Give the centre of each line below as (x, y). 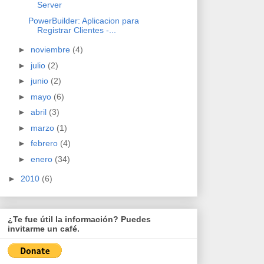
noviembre (51, 50)
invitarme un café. (44, 228)
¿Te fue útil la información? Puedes (79, 219)
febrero (45, 143)
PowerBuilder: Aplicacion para (83, 20)
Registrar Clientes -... (76, 30)
